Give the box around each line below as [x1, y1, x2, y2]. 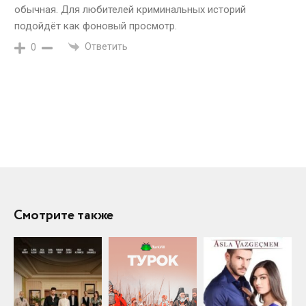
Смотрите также [14, 206, 113, 226]
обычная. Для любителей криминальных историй [14, 3, 246, 16]
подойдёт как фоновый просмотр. [14, 20, 177, 33]
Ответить [85, 41, 128, 53]
